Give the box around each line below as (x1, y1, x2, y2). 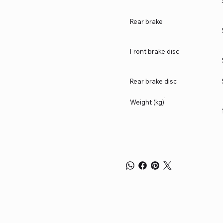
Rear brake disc (130, 77, 177, 86)
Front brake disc (130, 47, 179, 56)
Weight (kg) (130, 98, 164, 107)
